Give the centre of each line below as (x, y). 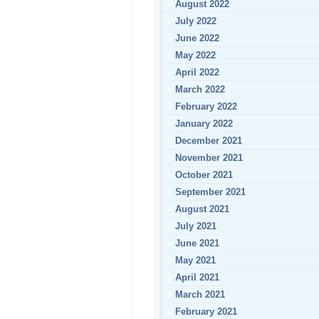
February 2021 (205, 312)
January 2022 (203, 124)
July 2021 (194, 226)
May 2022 (194, 55)
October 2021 (203, 175)
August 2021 (201, 209)
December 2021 (207, 141)
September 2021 (209, 192)
